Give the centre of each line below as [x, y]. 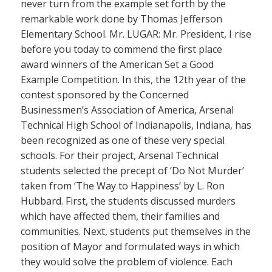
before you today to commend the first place [121, 49]
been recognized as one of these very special [123, 141]
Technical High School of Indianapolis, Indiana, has [136, 125]
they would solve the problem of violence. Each [127, 262]
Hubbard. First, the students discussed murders [128, 201]
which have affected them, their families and [120, 216]
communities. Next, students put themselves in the [136, 232]
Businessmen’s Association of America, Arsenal [127, 110]
